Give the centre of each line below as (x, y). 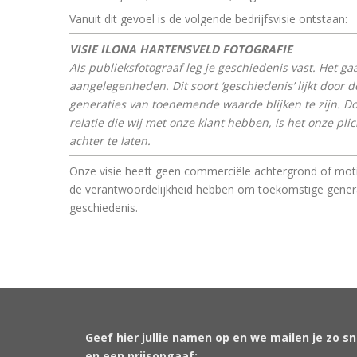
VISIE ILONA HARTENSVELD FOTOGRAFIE (181, 49)
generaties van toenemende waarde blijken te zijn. (206, 104)
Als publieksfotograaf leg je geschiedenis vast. (194, 67)
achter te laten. (110, 140)
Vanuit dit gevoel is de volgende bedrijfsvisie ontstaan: (208, 18)
